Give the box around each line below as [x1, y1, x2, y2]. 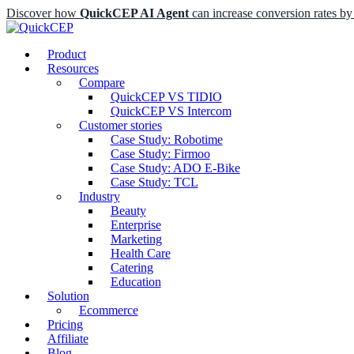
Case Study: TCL [110, 175, 198, 189]
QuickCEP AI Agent [80, 6, 189, 20]
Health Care [110, 247, 171, 260]
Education [110, 275, 161, 288]
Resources [47, 62, 99, 75]
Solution [47, 289, 89, 303]
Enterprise [110, 218, 161, 232]
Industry [78, 190, 120, 203]
